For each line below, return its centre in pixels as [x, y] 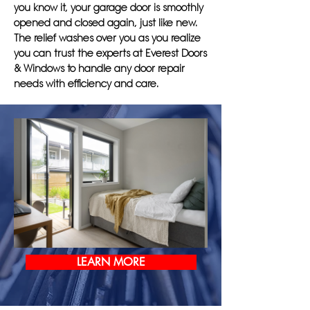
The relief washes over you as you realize [107, 38]
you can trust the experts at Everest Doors [110, 53]
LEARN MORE [111, 262]
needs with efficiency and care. [86, 84]
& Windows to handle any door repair [99, 69]
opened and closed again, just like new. [106, 23]
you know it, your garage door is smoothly [109, 8]
